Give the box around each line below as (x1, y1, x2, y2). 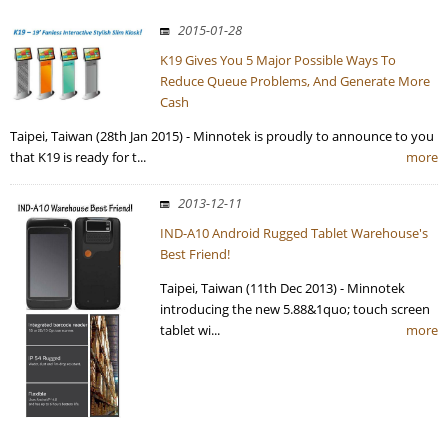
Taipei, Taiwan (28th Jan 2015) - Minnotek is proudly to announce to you (10, 127, 434, 146)
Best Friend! (160, 245, 230, 264)
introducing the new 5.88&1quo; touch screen (160, 300, 430, 319)
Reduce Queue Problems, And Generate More (160, 72, 430, 91)
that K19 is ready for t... (10, 148, 146, 167)
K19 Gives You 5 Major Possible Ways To (160, 51, 396, 70)
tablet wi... (160, 321, 220, 340)
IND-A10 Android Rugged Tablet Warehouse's (160, 224, 428, 243)
